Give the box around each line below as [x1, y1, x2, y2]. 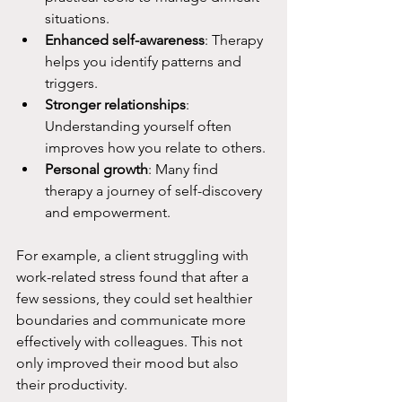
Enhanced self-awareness [45, 31, 205, 49]
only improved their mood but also [16, 354, 242, 372]
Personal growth [45, 161, 148, 179]
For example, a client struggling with [16, 247, 252, 265]
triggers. [45, 74, 98, 92]
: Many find [148, 161, 222, 179]
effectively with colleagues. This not [16, 333, 246, 351]
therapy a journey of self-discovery [45, 182, 266, 200]
